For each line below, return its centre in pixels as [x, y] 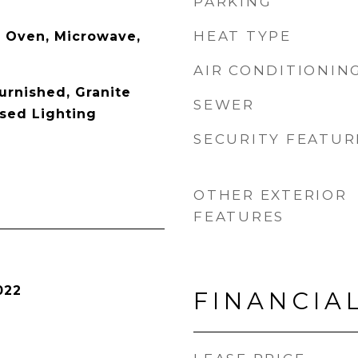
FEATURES [239, 217]
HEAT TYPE [243, 36]
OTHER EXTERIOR [270, 195]
